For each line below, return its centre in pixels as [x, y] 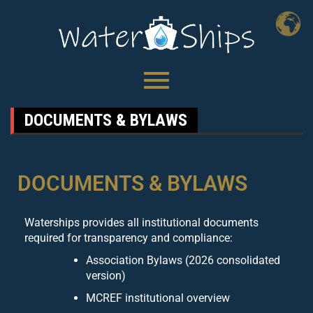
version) [106, 276]
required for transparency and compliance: [129, 238]
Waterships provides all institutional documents [141, 223]
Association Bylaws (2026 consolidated [183, 261]
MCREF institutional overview [158, 298]
